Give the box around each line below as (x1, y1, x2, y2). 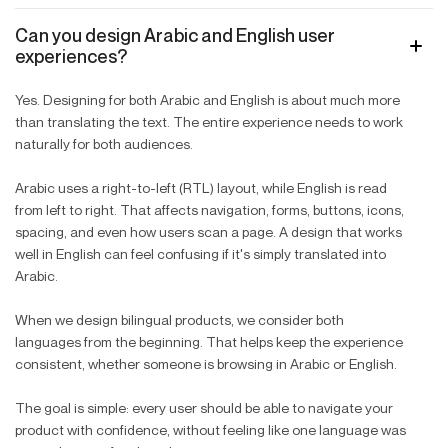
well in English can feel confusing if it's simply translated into (15, 244, 386, 262)
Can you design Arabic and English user (15, 23, 335, 46)
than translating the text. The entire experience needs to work (15, 112, 403, 130)
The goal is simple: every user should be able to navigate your (15, 398, 393, 416)
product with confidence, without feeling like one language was (15, 420, 406, 438)
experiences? (15, 44, 127, 67)
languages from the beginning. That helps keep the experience (15, 332, 403, 350)
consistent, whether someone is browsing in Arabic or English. (15, 354, 397, 372)
